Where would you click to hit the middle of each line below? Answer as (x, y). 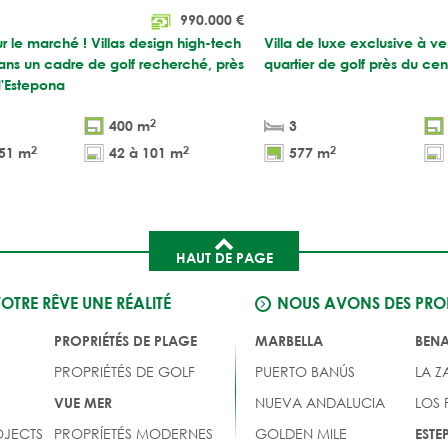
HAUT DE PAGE (224, 257)
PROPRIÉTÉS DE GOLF (125, 371)
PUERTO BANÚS (304, 371)
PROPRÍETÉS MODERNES (134, 433)
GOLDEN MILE (300, 433)
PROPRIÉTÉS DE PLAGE (126, 340)
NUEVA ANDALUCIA (319, 402)
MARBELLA (288, 340)
